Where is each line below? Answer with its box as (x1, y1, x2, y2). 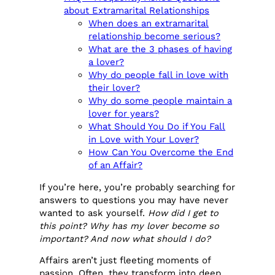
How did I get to (148, 207, 219, 219)
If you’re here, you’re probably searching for (39, 181, 236, 193)
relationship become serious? (88, 31, 221, 42)
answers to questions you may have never (39, 194, 229, 206)
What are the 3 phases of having (88, 44, 233, 55)
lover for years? (88, 108, 160, 120)
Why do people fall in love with (88, 69, 229, 81)
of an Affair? (88, 160, 143, 171)
